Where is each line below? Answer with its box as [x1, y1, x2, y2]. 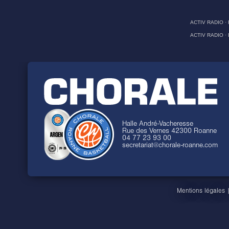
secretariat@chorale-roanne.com [122, 141, 218, 149]
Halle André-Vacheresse [122, 119, 193, 128]
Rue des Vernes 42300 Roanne [122, 126, 217, 135]
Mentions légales [177, 187, 225, 194]
